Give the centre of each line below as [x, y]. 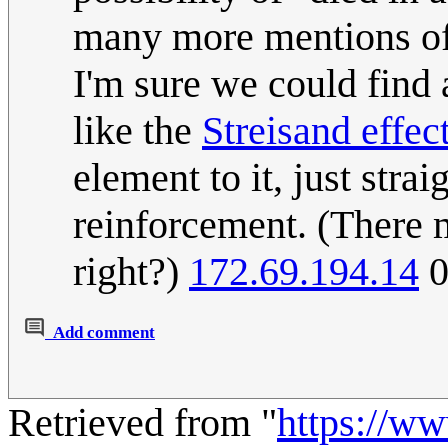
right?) [131, 272]
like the [137, 131]
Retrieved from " [142, 423]
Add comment [104, 333]
